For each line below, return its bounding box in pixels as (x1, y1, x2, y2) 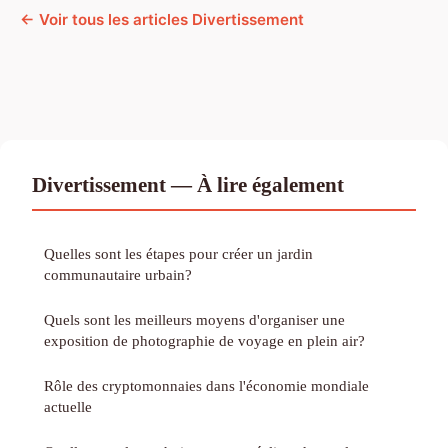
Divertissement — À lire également (32, 173, 344, 197)
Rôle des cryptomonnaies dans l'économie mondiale (44, 377, 369, 395)
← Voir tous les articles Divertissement (20, 10, 304, 30)
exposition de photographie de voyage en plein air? (44, 332, 365, 350)
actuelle (44, 398, 92, 416)
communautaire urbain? (44, 266, 192, 284)
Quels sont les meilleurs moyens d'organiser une (44, 311, 345, 329)
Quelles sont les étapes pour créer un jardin (44, 245, 313, 263)
